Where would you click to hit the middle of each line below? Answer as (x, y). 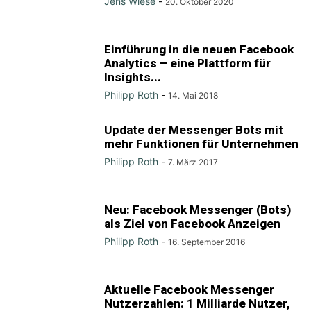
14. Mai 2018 (193, 95)
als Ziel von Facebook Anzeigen (192, 224)
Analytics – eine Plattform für (187, 63)
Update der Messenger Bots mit (194, 130)
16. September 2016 (207, 242)
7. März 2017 (193, 162)
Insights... (133, 77)
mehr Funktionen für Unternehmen (201, 144)
